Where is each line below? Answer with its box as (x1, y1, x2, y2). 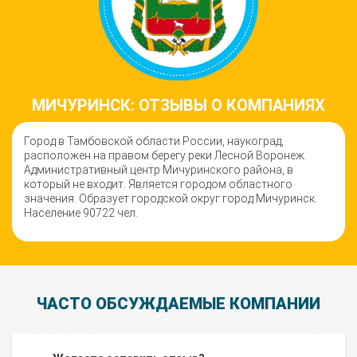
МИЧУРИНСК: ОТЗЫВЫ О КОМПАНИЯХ (32, 96, 325, 115)
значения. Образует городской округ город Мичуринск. (24, 192, 317, 205)
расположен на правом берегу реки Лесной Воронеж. (24, 149, 307, 162)
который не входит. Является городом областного (24, 178, 292, 190)
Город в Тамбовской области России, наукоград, (24, 135, 284, 147)
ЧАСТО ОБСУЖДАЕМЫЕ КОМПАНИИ (37, 294, 320, 313)
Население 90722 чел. (24, 206, 138, 219)
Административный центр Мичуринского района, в (24, 163, 293, 176)
